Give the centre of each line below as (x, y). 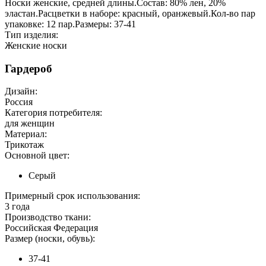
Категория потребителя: (53, 113)
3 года (17, 207)
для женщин (30, 123)
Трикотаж (24, 145)
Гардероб (28, 68)
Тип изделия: (31, 34)
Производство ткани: (48, 217)
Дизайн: (21, 91)
